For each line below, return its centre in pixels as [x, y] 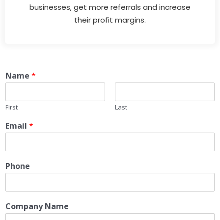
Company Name [37, 206]
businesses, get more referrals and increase [110, 7]
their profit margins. [110, 20]
